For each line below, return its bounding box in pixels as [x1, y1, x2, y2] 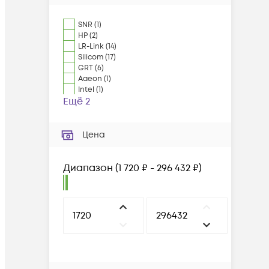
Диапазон [63, 162, 113, 175]
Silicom [78, 52, 103, 62]
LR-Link [78, 41, 104, 52]
